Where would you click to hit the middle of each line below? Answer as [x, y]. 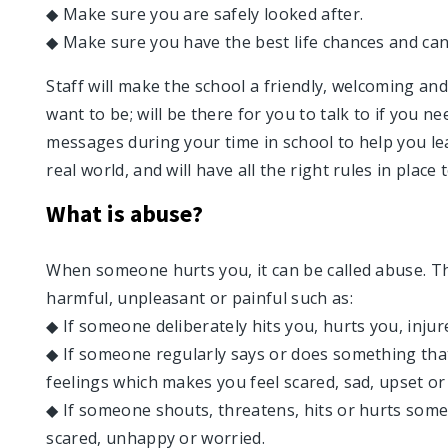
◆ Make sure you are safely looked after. [205, 14]
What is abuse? [125, 213]
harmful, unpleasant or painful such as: [199, 298]
